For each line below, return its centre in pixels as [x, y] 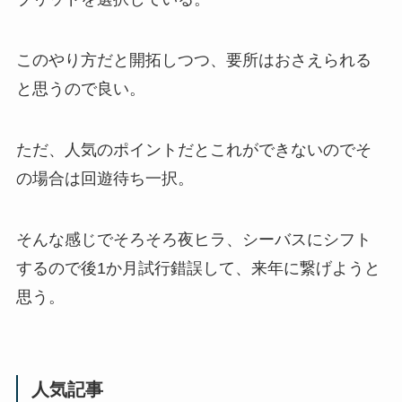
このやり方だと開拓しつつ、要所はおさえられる [193, 61]
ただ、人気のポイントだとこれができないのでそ [193, 149]
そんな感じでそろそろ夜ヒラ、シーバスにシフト [193, 239]
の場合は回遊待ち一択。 [105, 178]
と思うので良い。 [80, 89]
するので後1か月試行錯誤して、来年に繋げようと [198, 268]
